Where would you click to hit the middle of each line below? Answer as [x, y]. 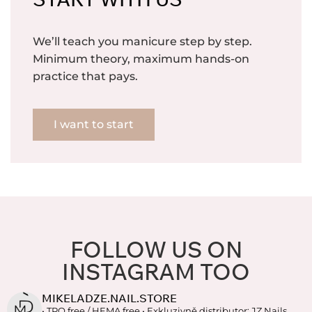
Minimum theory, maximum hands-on [141, 59]
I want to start [94, 125]
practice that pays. [85, 77]
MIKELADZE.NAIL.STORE [109, 298]
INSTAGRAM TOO [156, 272]
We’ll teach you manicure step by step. [142, 42]
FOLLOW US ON [156, 250]
